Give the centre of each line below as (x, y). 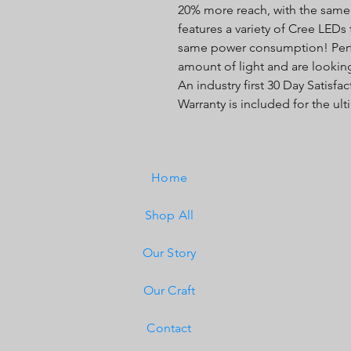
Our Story (169, 253)
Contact (169, 328)
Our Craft (169, 291)
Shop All (169, 215)
